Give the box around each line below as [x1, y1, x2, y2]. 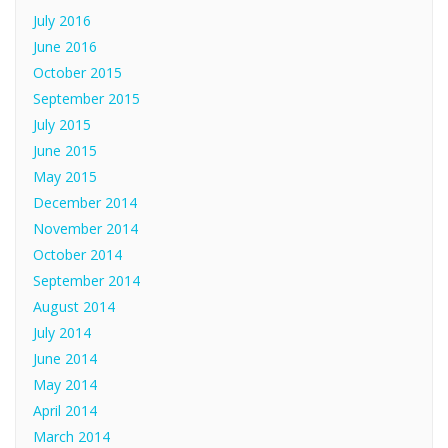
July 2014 [33, 322, 92, 342]
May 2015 [33, 166, 98, 186]
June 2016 [33, 36, 98, 56]
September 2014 [33, 270, 141, 290]
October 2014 [33, 244, 123, 264]
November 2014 [33, 218, 139, 238]
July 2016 [33, 10, 92, 30]
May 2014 [33, 374, 98, 394]
